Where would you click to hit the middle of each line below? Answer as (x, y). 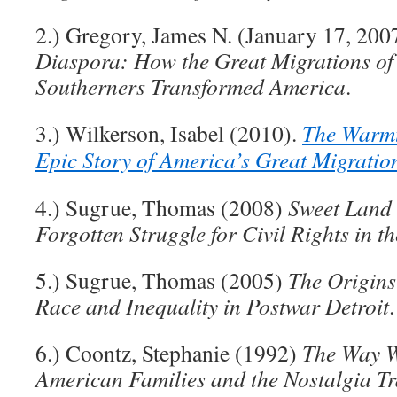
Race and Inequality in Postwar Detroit (212, 306)
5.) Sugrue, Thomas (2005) (162, 280)
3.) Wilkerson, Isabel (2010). (169, 133)
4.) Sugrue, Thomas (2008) (162, 208)
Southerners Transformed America (191, 86)
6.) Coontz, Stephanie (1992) (169, 353)
